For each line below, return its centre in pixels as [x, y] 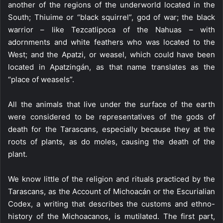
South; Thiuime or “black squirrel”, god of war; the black [111, 17]
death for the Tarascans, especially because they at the [111, 129]
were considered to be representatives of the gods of [111, 117]
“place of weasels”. [41, 79]
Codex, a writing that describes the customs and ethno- [111, 204]
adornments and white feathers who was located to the [111, 42]
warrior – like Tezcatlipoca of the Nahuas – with [111, 30]
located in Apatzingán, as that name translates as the [111, 67]
